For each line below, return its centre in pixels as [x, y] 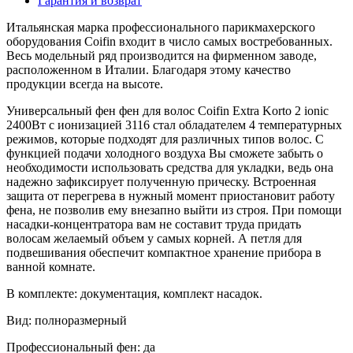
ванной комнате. [51, 266]
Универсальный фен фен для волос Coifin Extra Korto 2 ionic [167, 110]
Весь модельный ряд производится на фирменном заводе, [162, 55]
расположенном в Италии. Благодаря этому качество [149, 69]
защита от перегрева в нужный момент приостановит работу [171, 195]
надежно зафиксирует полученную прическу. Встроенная [161, 181]
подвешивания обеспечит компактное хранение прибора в [164, 252]
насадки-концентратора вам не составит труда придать [154, 224]
